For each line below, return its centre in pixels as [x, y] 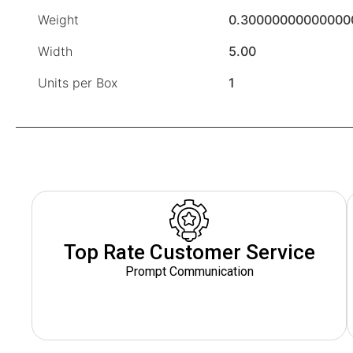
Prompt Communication [189, 272]
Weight [58, 20]
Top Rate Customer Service [189, 253]
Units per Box [78, 83]
